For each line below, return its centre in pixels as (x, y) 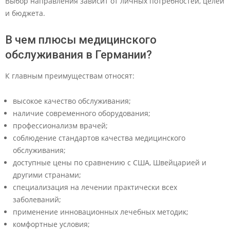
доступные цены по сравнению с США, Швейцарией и (110, 162)
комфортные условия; (51, 224)
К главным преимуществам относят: (70, 76)
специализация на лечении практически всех (95, 187)
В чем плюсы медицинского (81, 40)
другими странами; (47, 175)
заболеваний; (37, 199)
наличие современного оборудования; (82, 113)
